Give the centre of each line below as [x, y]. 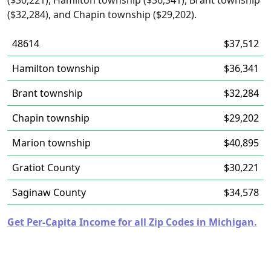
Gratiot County [46, 168]
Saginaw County [49, 192]
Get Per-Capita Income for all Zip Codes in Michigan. [132, 222]
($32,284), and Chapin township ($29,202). [102, 15]
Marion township [51, 143]
